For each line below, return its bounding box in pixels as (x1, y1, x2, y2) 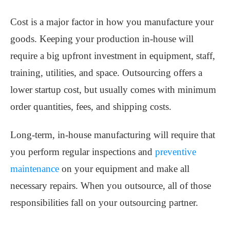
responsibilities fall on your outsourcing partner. (10, 197, 198, 208)
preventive (155, 146, 196, 158)
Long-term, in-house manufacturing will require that (10, 129, 215, 141)
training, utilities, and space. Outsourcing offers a (10, 67, 202, 79)
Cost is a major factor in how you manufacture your (10, 16, 214, 28)
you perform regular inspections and (10, 146, 155, 158)
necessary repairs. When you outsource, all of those (10, 180, 211, 191)
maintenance (10, 163, 59, 175)
